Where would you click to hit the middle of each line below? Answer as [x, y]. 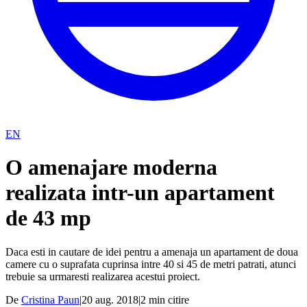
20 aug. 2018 [110, 299]
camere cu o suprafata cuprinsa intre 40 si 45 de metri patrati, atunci [151, 264]
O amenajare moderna [111, 168]
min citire [168, 299]
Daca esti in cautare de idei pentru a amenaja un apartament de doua [152, 251]
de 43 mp [48, 218]
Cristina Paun [50, 299]
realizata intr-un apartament [140, 193]
